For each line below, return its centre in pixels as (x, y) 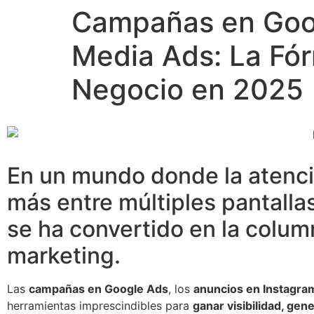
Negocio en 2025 (187, 89)
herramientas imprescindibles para (100, 305)
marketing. (67, 255)
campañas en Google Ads (98, 288)
